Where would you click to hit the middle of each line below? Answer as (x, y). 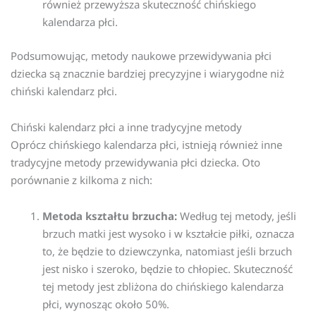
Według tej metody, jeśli (237, 216)
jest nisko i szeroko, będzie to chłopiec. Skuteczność (168, 269)
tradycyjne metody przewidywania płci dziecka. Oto (135, 163)
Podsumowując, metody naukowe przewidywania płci (141, 55)
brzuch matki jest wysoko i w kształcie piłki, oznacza (168, 234)
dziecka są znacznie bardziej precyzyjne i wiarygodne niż (147, 73)
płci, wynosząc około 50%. (106, 304)
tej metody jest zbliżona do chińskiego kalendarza (163, 287)
